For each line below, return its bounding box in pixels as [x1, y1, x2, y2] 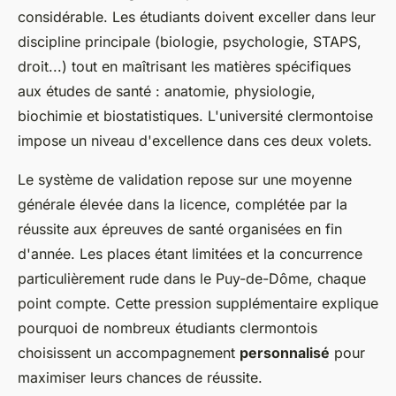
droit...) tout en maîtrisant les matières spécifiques [18, 57, 351, 76]
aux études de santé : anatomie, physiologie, [18, 82, 316, 101]
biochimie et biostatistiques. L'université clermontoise [18, 107, 373, 126]
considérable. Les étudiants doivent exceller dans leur [18, 8, 376, 27]
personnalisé [240, 344, 330, 362]
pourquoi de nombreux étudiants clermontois [18, 319, 317, 338]
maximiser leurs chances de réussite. [18, 369, 263, 387]
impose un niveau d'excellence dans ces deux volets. [18, 132, 372, 150]
